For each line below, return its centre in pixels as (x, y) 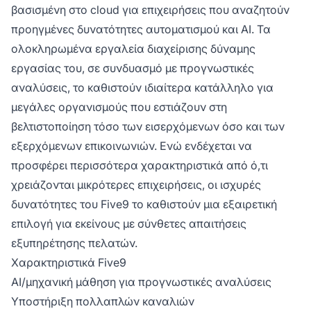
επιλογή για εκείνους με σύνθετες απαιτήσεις (129, 224)
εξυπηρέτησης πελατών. (74, 243)
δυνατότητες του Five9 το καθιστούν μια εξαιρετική (144, 204)
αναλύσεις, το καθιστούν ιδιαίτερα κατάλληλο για (142, 88)
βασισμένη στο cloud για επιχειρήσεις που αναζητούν (150, 10)
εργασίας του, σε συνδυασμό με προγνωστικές (133, 68)
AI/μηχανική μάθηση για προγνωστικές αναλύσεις (141, 282)
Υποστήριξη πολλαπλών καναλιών (103, 302)
